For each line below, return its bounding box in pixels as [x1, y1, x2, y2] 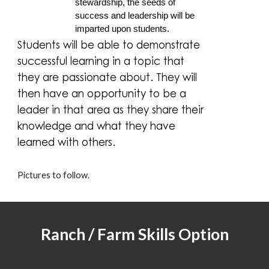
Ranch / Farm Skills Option [40, 225, 229, 244]
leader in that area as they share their [17, 101, 204, 116]
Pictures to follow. [17, 169, 90, 180]
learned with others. [17, 134, 116, 149]
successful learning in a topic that [17, 53, 185, 68]
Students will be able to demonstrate [17, 37, 201, 52]
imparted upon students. [75, 24, 172, 34]
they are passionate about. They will [17, 69, 198, 84]
